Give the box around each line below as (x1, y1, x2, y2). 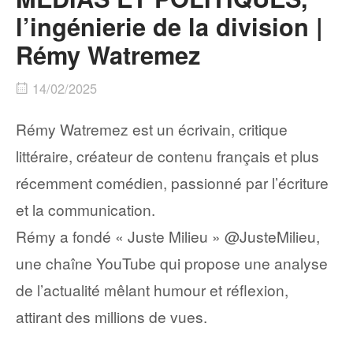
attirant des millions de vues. (16, 306, 207, 328)
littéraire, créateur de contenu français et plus (16, 145, 319, 167)
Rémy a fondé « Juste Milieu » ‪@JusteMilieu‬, (16, 225, 320, 247)
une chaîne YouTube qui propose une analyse (16, 252, 328, 274)
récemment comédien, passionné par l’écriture (16, 172, 329, 194)
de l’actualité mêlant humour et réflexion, (16, 279, 288, 301)
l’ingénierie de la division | (16, 9, 323, 44)
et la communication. (16, 199, 155, 221)
